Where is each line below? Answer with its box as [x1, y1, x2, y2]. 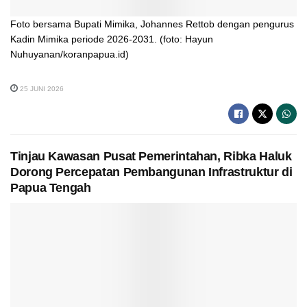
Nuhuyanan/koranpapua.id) [10, 48, 129, 60]
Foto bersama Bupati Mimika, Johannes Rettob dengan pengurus [10, 18, 294, 29]
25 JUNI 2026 [18, 85, 64, 93]
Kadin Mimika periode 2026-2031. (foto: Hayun [10, 33, 213, 45]
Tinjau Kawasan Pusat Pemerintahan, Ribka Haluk [10, 149, 292, 164]
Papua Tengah [10, 181, 91, 195]
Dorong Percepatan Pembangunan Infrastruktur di [10, 165, 293, 180]
